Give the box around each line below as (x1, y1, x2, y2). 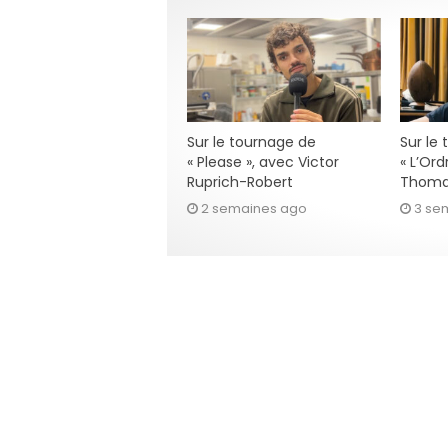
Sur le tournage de (187, 131, 316, 152)
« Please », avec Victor (187, 151, 339, 172)
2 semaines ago (201, 198, 307, 218)
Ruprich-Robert (187, 171, 293, 192)
